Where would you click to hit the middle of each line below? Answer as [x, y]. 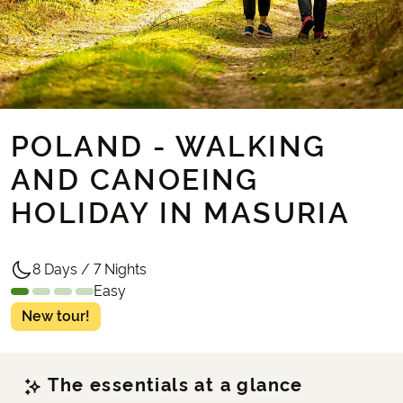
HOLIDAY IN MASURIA [181, 213]
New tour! [56, 316]
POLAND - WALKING [169, 146]
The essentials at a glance [173, 385]
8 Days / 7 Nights [90, 269]
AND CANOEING [135, 179]
